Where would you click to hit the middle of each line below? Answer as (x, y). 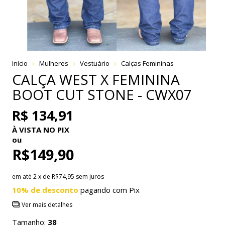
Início (20, 63)
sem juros (90, 176)
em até (23, 176)
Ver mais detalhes (46, 204)
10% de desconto (45, 190)
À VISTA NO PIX (41, 129)
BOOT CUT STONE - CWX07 (102, 94)
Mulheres (54, 63)
